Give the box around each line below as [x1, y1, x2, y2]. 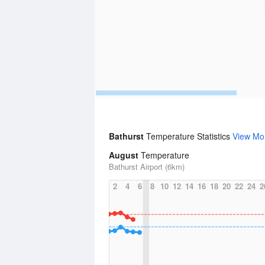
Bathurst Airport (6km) [109, 161, 185, 172]
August [109, 149, 138, 161]
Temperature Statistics [146, 130, 232, 142]
